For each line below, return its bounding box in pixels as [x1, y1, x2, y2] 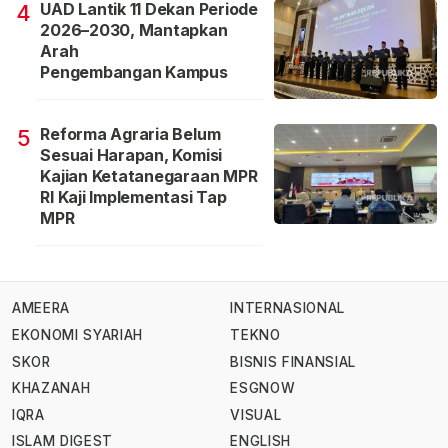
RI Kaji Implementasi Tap [40, 186, 227, 207]
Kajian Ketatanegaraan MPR [40, 165, 258, 186]
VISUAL [230, 406, 282, 423]
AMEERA [12, 300, 70, 317]
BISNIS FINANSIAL [230, 353, 356, 370]
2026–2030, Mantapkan [40, 19, 228, 40]
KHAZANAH [12, 380, 91, 397]
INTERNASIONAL [230, 300, 345, 317]
